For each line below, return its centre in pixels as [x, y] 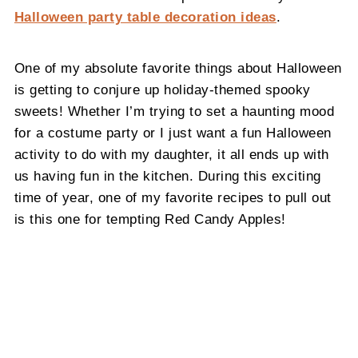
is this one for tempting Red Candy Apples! [150, 219]
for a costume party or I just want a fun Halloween [173, 133]
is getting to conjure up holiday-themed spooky [162, 90]
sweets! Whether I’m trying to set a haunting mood [174, 111]
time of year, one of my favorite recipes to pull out [173, 198]
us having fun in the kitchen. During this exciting [167, 176]
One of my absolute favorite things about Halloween [178, 68]
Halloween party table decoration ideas [145, 17]
